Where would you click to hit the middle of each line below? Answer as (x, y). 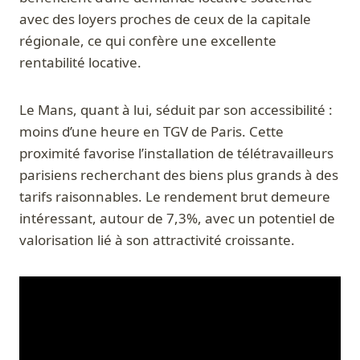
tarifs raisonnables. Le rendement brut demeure (175, 197)
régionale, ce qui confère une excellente (148, 41)
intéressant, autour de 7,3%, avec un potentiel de (177, 219)
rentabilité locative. (80, 63)
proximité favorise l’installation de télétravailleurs (176, 153)
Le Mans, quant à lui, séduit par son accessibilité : (176, 110)
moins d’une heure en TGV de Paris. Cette (151, 132)
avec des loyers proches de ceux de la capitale (165, 19)
